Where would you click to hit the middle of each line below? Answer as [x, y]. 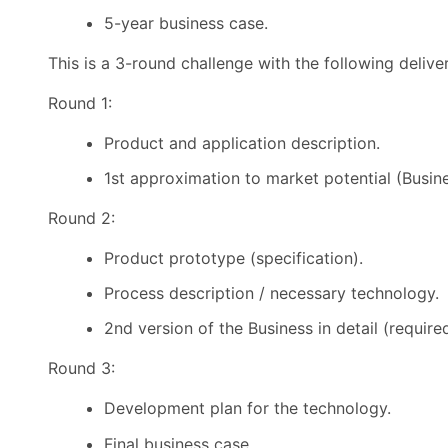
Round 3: [81, 368]
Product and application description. [242, 142]
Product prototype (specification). [233, 257]
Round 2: [81, 217]
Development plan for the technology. [247, 408]
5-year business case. [188, 22]
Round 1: [80, 102]
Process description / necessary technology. [271, 293]
